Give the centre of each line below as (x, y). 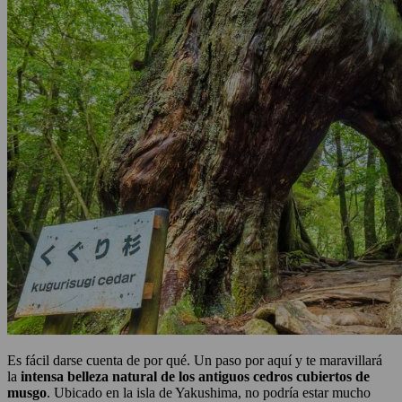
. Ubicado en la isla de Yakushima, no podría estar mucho (209, 392)
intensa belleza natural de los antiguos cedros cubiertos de (195, 376)
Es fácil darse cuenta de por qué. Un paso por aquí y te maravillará (195, 360)
